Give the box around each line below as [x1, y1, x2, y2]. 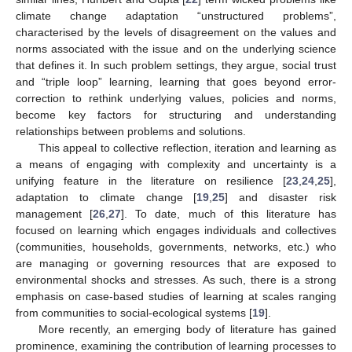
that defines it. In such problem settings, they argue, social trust [16, 59, 336, 72]
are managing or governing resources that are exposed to [16, 257, 336, 270]
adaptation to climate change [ [16, 191, 197, 204]
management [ [16, 207, 93, 221]
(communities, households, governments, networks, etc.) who [16, 240, 336, 254]
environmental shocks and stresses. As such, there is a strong [16, 273, 336, 287]
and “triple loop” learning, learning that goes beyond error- [16, 75, 336, 89]
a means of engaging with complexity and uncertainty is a [16, 158, 336, 171]
